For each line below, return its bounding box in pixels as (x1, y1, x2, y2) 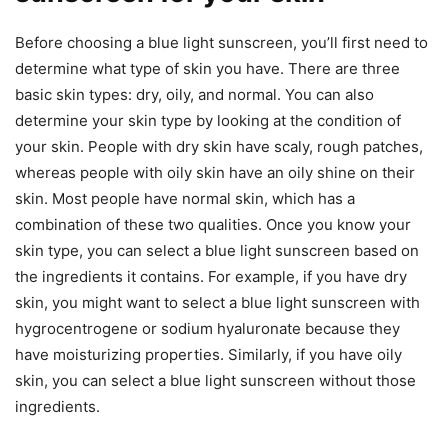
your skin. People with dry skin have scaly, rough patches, (15, 136, 423, 156)
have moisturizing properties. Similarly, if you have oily (15, 344, 402, 364)
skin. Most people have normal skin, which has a (15, 188, 355, 208)
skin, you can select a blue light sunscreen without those (15, 370, 416, 390)
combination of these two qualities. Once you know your (15, 214, 411, 234)
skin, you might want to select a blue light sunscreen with (15, 292, 420, 312)
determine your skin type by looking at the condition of (15, 110, 401, 130)
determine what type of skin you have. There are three (15, 58, 400, 78)
